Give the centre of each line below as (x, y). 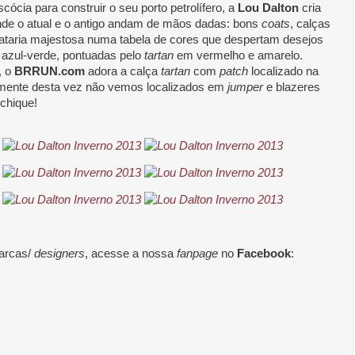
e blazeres (292, 87)
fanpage (199, 253)
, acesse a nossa (131, 253)
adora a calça (123, 71)
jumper (245, 87)
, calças (310, 23)
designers (59, 253)
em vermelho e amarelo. (238, 55)
